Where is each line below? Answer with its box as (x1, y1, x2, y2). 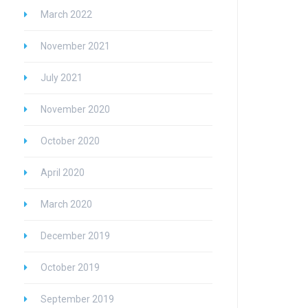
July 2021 (41, 72, 82, 83)
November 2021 (41, 41, 110, 52)
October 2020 (41, 135, 100, 146)
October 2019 (41, 262, 100, 273)
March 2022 (41, 9, 92, 20)
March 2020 (41, 199, 92, 210)
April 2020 (41, 167, 85, 178)
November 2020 (41, 104, 110, 115)
